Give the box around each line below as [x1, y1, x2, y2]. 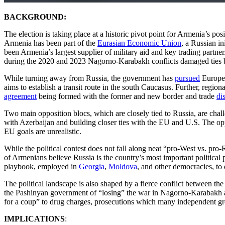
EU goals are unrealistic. [4, 127, 81, 136]
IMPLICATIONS [4, 214, 65, 223]
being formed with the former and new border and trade [37, 91, 216, 100]
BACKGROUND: [4, 12, 66, 21]
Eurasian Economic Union [97, 38, 181, 47]
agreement [4, 91, 37, 100]
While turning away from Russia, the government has [4, 73, 175, 82]
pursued [175, 73, 200, 82]
